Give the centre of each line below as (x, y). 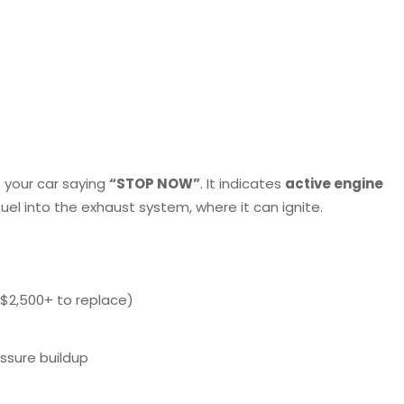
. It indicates (243, 184)
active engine (334, 184)
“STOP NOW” (155, 184)
